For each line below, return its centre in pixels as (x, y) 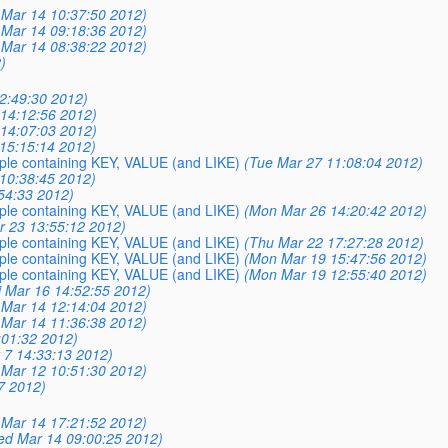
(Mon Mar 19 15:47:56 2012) (335, 257)
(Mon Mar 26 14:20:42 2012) (335, 209)
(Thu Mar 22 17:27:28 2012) (333, 241)
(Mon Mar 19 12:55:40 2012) (335, 273)
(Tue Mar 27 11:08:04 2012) (333, 161)
